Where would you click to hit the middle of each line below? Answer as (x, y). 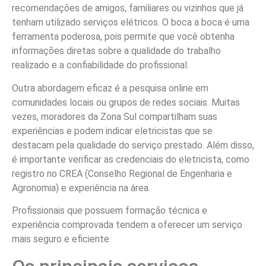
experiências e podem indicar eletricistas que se (112, 131)
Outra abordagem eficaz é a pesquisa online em (110, 88)
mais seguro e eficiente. (61, 239)
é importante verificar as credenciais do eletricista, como (131, 159)
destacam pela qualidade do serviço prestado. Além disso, (133, 145)
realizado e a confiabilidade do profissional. (100, 65)
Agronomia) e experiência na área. (81, 188)
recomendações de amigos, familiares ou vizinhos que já (128, 8)
